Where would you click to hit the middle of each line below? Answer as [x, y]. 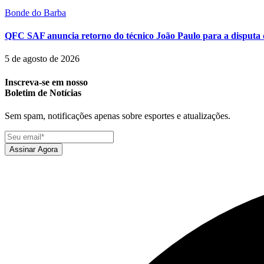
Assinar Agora [34, 149]
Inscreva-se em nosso [46, 82]
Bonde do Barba [35, 12]
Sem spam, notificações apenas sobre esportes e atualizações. [118, 115]
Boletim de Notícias [43, 93]
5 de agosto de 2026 [42, 59]
